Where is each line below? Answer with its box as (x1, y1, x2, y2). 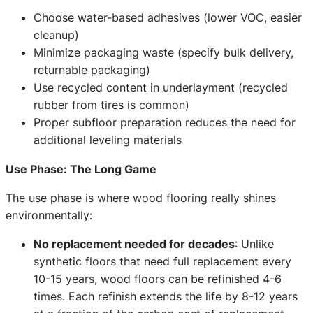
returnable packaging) (34, 63, 150, 78)
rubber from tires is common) (34, 98, 189, 112)
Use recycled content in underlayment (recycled (34, 80, 288, 95)
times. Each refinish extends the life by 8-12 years (34, 289, 298, 303)
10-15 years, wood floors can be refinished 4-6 (34, 271, 282, 286)
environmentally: (6, 208, 92, 222)
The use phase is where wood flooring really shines (6, 190, 276, 205)
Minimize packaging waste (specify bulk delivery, (34, 45, 293, 60)
